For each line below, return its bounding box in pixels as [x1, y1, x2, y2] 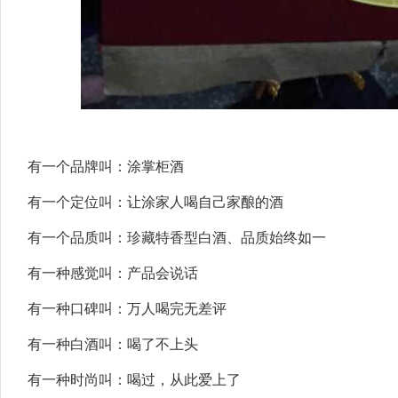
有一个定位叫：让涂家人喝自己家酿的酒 [28, 195, 283, 210]
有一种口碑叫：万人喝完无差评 [28, 301, 227, 316]
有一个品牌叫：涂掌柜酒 [28, 159, 184, 174]
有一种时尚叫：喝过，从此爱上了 [28, 372, 241, 387]
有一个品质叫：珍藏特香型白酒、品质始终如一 [28, 230, 326, 245]
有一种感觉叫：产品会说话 [28, 266, 198, 281]
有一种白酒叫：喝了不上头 [28, 337, 198, 352]
